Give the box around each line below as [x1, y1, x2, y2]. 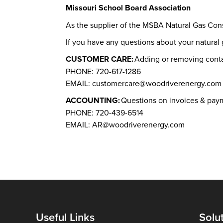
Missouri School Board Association [66, 1, 191, 13]
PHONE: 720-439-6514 [66, 107, 143, 118]
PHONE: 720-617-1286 [66, 65, 141, 77]
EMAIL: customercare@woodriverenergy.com [66, 77, 222, 89]
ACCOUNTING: [66, 94, 120, 106]
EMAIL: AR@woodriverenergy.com [66, 118, 185, 130]
